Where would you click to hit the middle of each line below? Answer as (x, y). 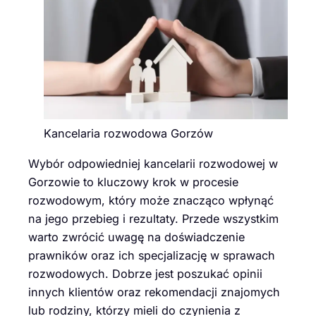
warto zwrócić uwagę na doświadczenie (136, 237)
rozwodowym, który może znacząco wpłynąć (151, 200)
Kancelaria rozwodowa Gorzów (128, 134)
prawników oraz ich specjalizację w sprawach (152, 255)
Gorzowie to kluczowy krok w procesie (133, 182)
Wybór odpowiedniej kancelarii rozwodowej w (153, 163)
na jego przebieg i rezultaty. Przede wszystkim (153, 218)
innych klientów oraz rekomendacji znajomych (154, 292)
